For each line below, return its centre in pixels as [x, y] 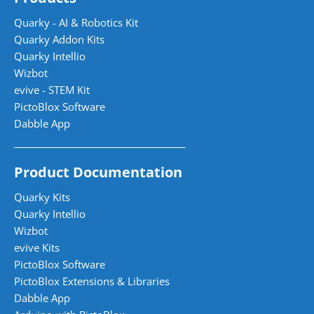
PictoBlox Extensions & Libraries [92, 281]
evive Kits [37, 247]
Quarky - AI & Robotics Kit [76, 22]
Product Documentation [98, 172]
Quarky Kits [42, 197]
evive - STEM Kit [52, 89]
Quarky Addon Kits [59, 39]
